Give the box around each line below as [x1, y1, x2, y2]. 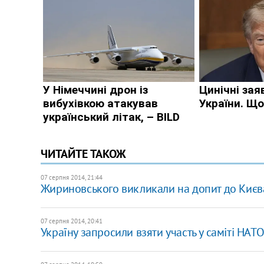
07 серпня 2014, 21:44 [40, 173, 103, 181]
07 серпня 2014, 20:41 [40, 216, 103, 225]
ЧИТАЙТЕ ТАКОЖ [40, 146, 126, 161]
